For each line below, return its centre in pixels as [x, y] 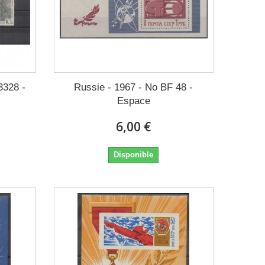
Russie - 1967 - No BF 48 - [134, 87]
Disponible [134, 154]
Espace [133, 101]
